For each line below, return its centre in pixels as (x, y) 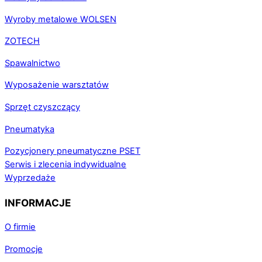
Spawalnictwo (32, 63)
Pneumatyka (30, 129)
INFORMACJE (38, 203)
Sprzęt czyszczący (42, 107)
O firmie (20, 227)
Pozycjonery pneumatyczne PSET (73, 151)
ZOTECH (22, 41)
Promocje (24, 249)
